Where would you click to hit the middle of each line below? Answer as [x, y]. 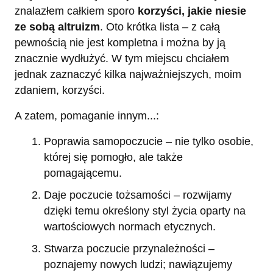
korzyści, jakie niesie [192, 11]
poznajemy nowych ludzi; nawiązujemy [138, 264]
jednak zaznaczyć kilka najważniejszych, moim [128, 75]
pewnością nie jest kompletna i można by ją [120, 43]
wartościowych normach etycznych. [130, 226]
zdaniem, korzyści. [60, 90]
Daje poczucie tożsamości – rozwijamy [138, 195]
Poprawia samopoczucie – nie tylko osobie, [149, 142]
